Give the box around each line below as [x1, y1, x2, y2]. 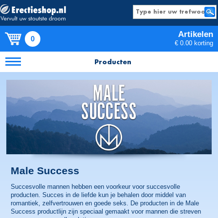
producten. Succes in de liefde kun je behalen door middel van [11, 191, 186, 199]
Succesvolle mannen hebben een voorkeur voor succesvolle [11, 183, 181, 191]
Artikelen [178, 30, 213, 39]
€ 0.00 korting [175, 39, 213, 47]
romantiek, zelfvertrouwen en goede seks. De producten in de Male [11, 200, 200, 207]
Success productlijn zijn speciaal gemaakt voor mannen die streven [11, 208, 201, 216]
